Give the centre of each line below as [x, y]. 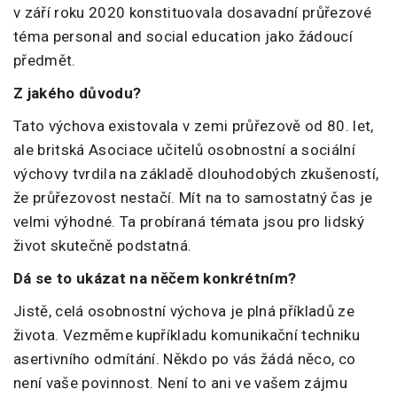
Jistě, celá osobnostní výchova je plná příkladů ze [184, 311]
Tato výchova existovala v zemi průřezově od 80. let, [194, 125]
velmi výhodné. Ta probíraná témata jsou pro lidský [189, 221]
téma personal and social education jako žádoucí [183, 36]
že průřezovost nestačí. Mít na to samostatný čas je [193, 197]
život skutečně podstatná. [103, 245]
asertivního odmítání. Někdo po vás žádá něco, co [185, 358]
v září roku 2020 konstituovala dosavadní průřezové [193, 12]
